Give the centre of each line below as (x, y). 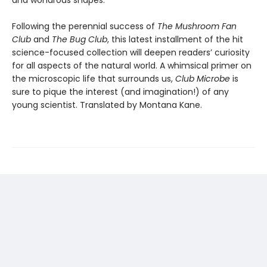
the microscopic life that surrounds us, (94, 79)
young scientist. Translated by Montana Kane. (107, 105)
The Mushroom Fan (197, 26)
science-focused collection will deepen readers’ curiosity (131, 52)
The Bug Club (80, 39)
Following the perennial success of (85, 26)
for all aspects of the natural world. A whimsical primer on (132, 66)
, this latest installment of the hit (175, 39)
